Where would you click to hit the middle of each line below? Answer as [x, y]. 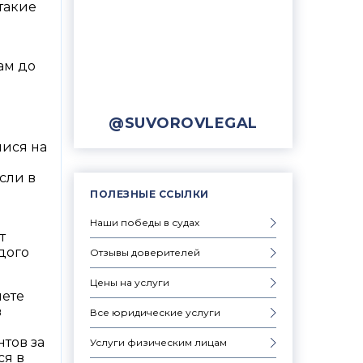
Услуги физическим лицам [158, 342]
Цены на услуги [130, 282]
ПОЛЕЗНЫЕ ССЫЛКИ [149, 194]
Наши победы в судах [145, 222]
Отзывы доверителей [145, 252]
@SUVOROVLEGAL [183, 123]
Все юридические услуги [155, 312]
